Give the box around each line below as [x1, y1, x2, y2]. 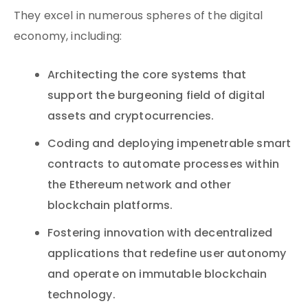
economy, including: [14, 28, 122, 46]
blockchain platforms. [47, 197, 173, 215]
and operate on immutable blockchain [47, 266, 267, 284]
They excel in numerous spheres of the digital [14, 8, 263, 25]
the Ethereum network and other [47, 177, 231, 195]
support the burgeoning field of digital [47, 87, 265, 105]
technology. [47, 287, 115, 305]
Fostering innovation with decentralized [47, 225, 273, 243]
